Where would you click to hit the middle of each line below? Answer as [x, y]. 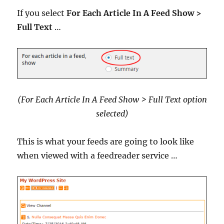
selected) [112, 113]
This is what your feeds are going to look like [106, 141]
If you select [42, 13]
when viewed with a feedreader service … [97, 155]
